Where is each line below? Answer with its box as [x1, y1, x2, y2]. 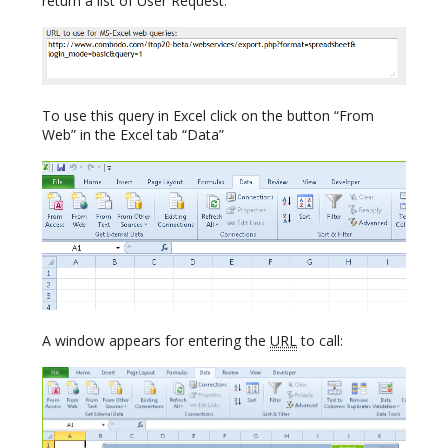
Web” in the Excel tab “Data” [42, 125, 224, 145]
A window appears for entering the [42, 330, 270, 350]
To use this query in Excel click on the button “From [42, 106, 374, 126]
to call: [297, 330, 343, 350]
